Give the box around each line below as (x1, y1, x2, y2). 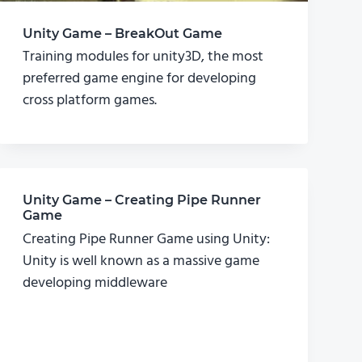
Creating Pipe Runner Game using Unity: (23, 227, 271, 251)
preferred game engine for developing (23, 67, 257, 91)
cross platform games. (23, 89, 158, 113)
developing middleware (23, 271, 168, 295)
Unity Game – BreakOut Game (23, 26, 223, 42)
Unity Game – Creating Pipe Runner (23, 192, 262, 208)
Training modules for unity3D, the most (23, 45, 264, 69)
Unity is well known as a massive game (23, 249, 260, 273)
